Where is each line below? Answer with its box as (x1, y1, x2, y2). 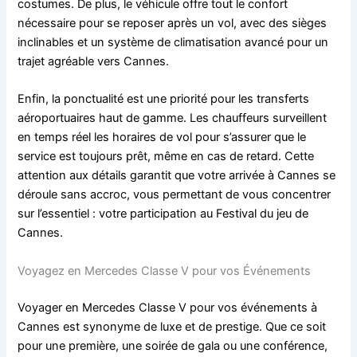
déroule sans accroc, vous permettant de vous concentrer (18, 187, 331, 202)
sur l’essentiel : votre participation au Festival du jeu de (18, 206, 309, 222)
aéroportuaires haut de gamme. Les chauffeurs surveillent (18, 111, 328, 126)
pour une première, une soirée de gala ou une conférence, (18, 338, 328, 353)
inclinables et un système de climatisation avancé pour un (18, 34, 329, 49)
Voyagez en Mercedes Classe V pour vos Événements (18, 263, 312, 278)
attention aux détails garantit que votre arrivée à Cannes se (18, 168, 336, 183)
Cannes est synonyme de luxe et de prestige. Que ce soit (18, 319, 327, 334)
